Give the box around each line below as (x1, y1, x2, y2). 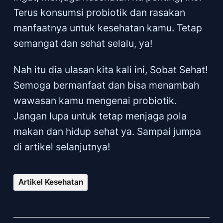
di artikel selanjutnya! (13, 140, 110, 153)
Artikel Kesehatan (18, 177, 83, 187)
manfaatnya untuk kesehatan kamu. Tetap (13, 21, 202, 34)
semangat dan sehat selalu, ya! (13, 37, 152, 49)
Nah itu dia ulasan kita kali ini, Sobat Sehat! (13, 63, 208, 76)
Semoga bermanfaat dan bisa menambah (13, 79, 199, 91)
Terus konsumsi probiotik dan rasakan (13, 6, 185, 18)
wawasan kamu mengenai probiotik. (13, 94, 177, 107)
